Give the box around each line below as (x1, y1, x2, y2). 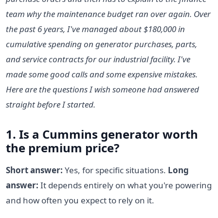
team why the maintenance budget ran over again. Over (6, 8, 211, 19)
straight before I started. (6, 98, 95, 110)
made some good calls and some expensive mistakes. (6, 68, 198, 80)
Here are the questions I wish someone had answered (6, 83, 199, 95)
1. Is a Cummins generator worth (6, 126, 198, 142)
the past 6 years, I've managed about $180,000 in (6, 23, 185, 35)
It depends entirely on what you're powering (38, 179, 212, 191)
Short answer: (6, 164, 63, 176)
